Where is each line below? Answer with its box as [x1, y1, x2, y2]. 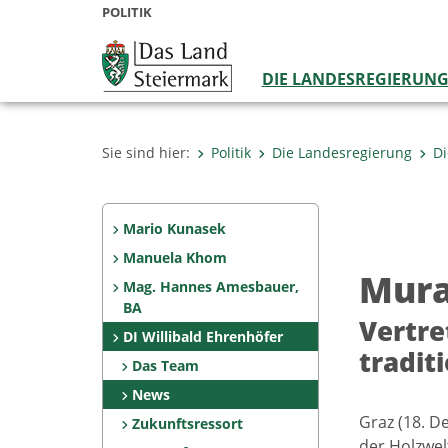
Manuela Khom [122, 248, 227, 267]
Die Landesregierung [272, 143, 412, 162]
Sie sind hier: [102, 143, 190, 162]
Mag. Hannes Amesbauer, [122, 277, 299, 296]
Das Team [132, 356, 200, 375]
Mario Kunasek [122, 219, 226, 238]
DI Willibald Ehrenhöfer [122, 327, 283, 346]
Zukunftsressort [132, 414, 244, 433]
